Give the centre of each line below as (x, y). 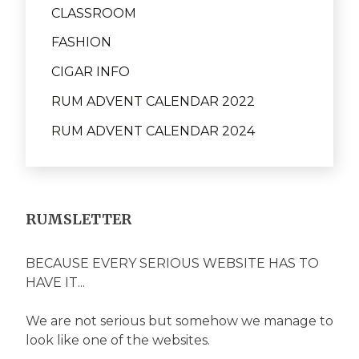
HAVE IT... (55, 282)
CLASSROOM (94, 13)
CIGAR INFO (91, 72)
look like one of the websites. (118, 340)
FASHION (81, 42)
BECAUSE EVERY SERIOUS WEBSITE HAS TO (172, 263)
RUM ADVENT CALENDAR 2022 (153, 101)
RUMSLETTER (79, 220)
